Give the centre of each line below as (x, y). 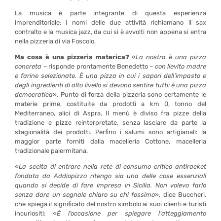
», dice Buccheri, (181, 194)
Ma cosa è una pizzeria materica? (72, 57)
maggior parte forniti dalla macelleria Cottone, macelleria (110, 141)
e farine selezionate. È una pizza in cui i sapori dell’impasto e (110, 75)
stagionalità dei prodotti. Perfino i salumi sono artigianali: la (110, 132)
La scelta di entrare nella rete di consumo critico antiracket (112, 166)
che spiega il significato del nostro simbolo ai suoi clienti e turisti (110, 204)
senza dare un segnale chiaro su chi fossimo (85, 194)
